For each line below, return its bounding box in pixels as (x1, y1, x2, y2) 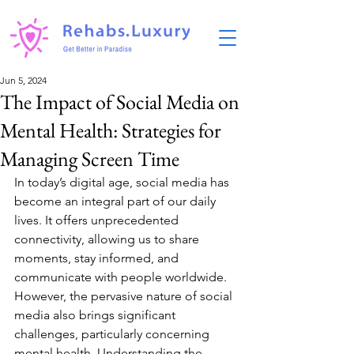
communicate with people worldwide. (14, 269, 230, 284)
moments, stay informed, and (14, 250, 182, 265)
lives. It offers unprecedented (14, 213, 182, 228)
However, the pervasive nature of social (14, 288, 235, 303)
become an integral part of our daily (14, 194, 219, 209)
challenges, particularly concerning (14, 326, 213, 341)
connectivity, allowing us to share (14, 232, 202, 247)
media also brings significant (14, 307, 179, 322)
